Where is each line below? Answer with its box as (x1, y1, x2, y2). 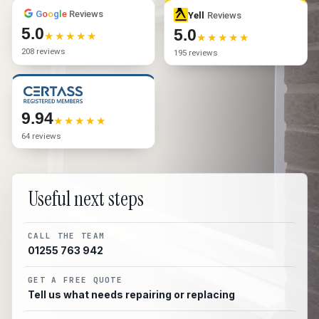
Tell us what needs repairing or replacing (28, 288, 235, 300)
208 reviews (21, 46, 66, 56)
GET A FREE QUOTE (28, 275, 123, 285)
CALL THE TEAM (28, 231, 105, 241)
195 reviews (174, 48, 218, 58)
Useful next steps (28, 186, 144, 212)
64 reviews (21, 131, 61, 141)
